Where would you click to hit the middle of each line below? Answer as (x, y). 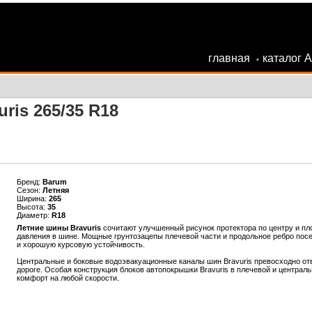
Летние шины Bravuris (58, 228)
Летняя (55, 190)
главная (229, 58)
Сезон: (29, 190)
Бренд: (29, 182)
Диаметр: (34, 215)
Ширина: (32, 198)
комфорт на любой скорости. (68, 278)
